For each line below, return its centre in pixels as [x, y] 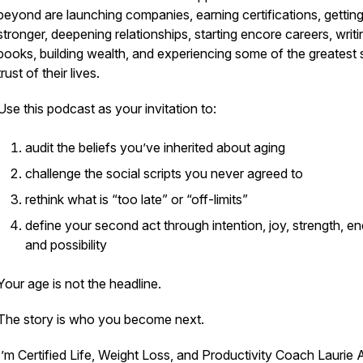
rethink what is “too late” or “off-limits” [137, 199]
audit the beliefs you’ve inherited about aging [155, 147]
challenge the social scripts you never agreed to [164, 173]
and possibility [66, 245]
